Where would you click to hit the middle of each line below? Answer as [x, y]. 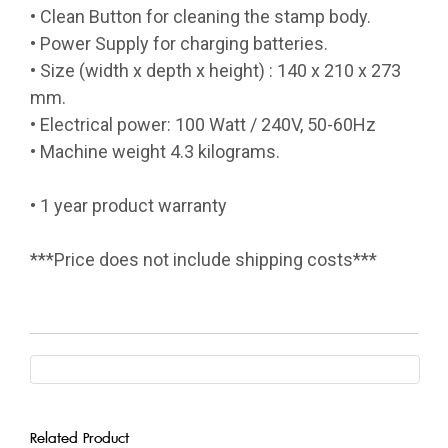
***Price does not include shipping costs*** [203, 260]
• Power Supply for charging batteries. [179, 44]
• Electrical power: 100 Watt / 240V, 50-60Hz [203, 125]
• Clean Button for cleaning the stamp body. [200, 17]
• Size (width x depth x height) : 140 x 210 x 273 [215, 71]
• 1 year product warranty [128, 206]
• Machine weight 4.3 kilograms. [155, 152]
